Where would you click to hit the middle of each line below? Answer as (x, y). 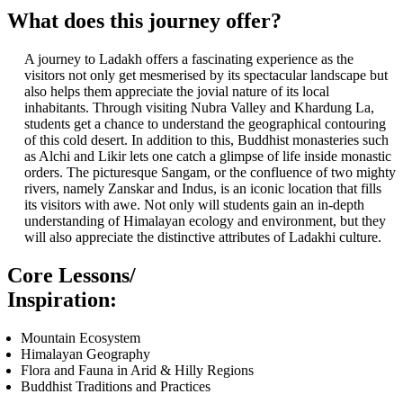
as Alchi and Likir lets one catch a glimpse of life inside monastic (207, 157)
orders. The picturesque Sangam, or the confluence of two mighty (210, 173)
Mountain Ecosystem (81, 337)
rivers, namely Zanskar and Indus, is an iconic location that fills (202, 189)
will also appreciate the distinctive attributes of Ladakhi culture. (202, 237)
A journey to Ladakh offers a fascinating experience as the (188, 59)
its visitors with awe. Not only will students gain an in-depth (194, 205)
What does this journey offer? (144, 21)
